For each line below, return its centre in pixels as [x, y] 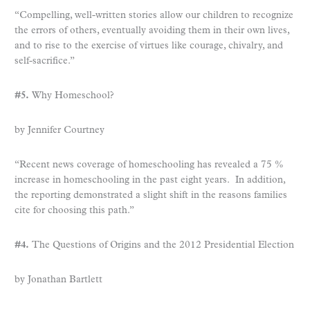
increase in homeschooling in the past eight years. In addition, [150, 180]
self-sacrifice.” [45, 61]
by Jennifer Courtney [60, 130]
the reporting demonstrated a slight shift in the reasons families [151, 195]
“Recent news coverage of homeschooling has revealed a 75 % [149, 165]
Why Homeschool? [71, 95]
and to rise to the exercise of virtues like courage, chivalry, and [149, 46]
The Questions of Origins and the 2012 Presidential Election [162, 245]
